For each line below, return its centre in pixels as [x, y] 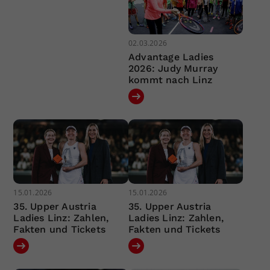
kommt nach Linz [170, 80]
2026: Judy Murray [173, 68]
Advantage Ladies [171, 57]
